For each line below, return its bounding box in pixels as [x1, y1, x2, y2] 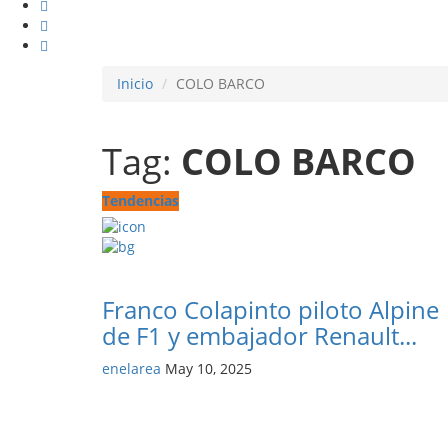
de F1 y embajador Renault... [102, 319, 417, 353]
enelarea [102, 359, 161, 379]
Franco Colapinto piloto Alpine [102, 293, 439, 327]
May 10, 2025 [165, 359, 252, 379]
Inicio [117, 74, 153, 93]
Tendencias [102, 191, 179, 210]
